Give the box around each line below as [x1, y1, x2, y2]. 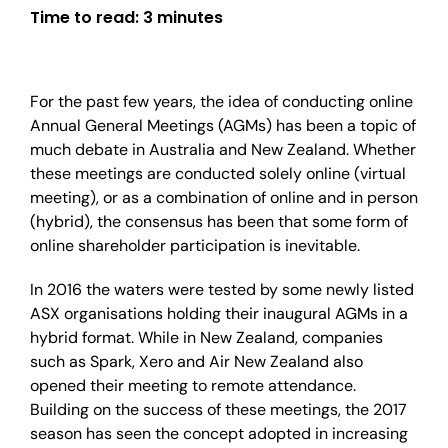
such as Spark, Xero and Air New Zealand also [30, 351, 363, 372]
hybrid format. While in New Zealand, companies [30, 327, 383, 348]
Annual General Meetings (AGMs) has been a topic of [30, 115, 416, 136]
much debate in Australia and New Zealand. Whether [30, 139, 416, 160]
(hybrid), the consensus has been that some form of [30, 211, 408, 232]
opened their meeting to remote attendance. [30, 375, 356, 396]
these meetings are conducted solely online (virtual [30, 163, 406, 184]
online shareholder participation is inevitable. [30, 235, 360, 256]
